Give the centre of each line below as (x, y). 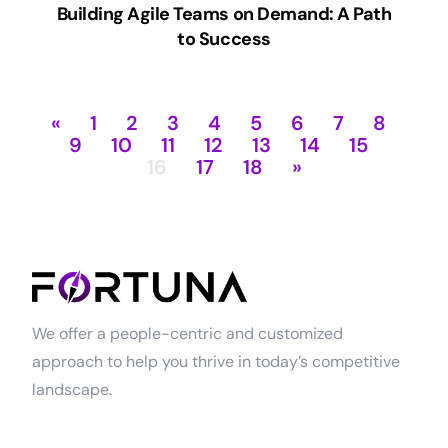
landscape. (72, 390)
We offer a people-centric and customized (188, 334)
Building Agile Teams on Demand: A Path (224, 14)
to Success (224, 39)
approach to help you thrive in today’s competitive (216, 362)
